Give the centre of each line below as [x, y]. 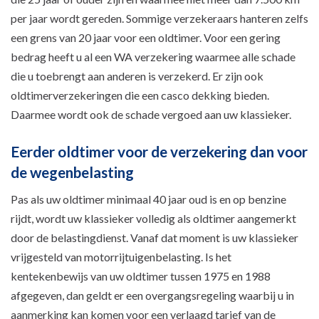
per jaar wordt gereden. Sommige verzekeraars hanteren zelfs [159, 18]
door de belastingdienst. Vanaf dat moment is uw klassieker [155, 237]
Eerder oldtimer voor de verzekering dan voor [159, 151]
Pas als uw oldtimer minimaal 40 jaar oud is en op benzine [148, 199]
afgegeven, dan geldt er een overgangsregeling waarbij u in [152, 295]
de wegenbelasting [72, 172]
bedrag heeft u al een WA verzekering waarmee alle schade [153, 56]
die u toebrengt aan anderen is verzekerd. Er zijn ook [137, 75]
